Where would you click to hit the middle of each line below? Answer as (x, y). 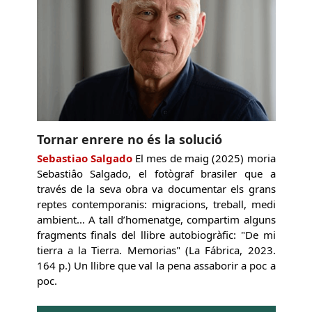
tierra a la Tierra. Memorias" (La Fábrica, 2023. (156, 250)
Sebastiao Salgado (84, 158)
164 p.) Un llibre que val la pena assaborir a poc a (156, 265)
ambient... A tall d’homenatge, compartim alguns (156, 219)
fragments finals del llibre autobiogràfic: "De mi (156, 234)
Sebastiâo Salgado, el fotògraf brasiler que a (156, 173)
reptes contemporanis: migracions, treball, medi (156, 204)
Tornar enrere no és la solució (129, 139)
